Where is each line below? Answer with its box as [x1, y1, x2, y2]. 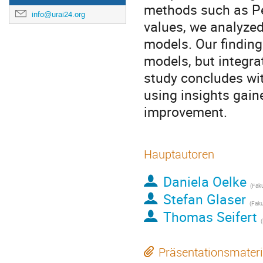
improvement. [144, 102, 227, 122]
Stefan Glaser [163, 190, 246, 209]
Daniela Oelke [163, 172, 247, 191]
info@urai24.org [32, 9, 85, 19]
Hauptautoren [144, 146, 214, 162]
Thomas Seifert [163, 207, 257, 227]
